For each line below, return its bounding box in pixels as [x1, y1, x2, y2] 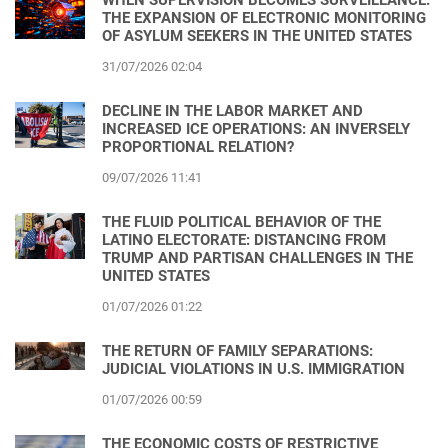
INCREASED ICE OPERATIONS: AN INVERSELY [102, 119, 410, 138]
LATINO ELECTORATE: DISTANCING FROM [102, 230, 386, 249]
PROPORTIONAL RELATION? [102, 137, 294, 156]
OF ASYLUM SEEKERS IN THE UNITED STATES [102, 26, 412, 45]
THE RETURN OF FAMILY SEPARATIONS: [102, 341, 373, 360]
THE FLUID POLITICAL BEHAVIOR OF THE [102, 212, 381, 231]
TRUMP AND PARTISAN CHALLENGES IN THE [102, 248, 413, 267]
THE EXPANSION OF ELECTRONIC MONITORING [102, 8, 426, 27]
